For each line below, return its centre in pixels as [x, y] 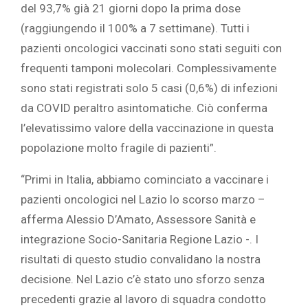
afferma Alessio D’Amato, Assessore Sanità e [138, 220]
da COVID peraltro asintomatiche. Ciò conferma [144, 108]
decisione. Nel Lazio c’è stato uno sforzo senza [143, 279]
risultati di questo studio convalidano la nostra [141, 260]
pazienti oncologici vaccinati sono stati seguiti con [151, 48]
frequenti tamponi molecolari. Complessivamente [148, 68]
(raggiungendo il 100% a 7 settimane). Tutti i [135, 29]
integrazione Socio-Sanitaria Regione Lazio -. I [140, 240]
